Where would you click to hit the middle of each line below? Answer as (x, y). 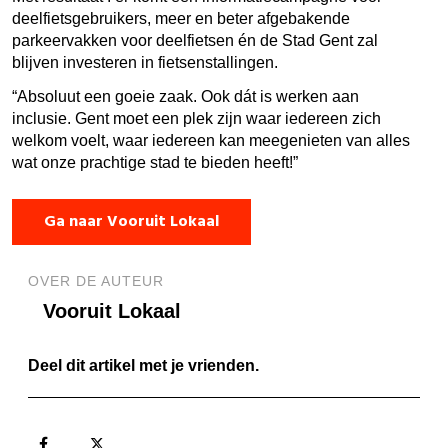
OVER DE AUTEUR (96, 280)
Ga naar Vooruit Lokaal (131, 221)
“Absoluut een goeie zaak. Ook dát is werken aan (185, 96)
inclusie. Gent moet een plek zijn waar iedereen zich (196, 118)
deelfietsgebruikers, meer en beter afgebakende (181, 18)
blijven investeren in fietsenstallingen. (145, 62)
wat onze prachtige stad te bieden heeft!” (155, 162)
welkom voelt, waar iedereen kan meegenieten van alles (211, 140)
